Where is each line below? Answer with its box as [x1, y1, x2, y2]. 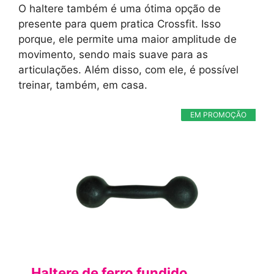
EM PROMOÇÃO [190, 109, 246, 119]
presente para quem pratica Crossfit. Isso [18, 18, 221, 31]
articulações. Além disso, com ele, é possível [18, 64, 239, 76]
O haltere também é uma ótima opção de [18, 2, 221, 15]
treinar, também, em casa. [18, 79, 147, 92]
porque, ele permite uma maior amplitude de [18, 33, 237, 46]
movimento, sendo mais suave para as [18, 48, 208, 61]
